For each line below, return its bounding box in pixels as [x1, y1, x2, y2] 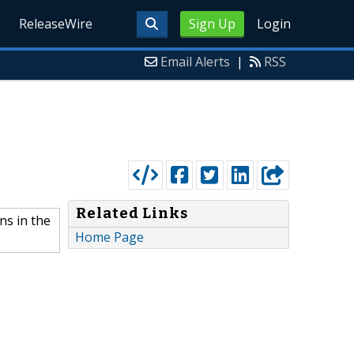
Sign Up [188, 15, 235, 32]
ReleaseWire [19, 15, 93, 32]
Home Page [75, 228, 144, 247]
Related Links [76, 205, 188, 223]
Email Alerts [160, 53, 230, 70]
